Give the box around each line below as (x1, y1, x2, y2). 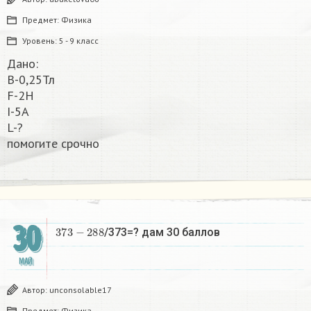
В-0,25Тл (7, 72, 55, 88)
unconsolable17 (49, 285, 112, 296)
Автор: (22, 285, 49, 296)
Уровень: (22, 35, 59, 47)
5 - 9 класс (59, 35, 99, 47)
